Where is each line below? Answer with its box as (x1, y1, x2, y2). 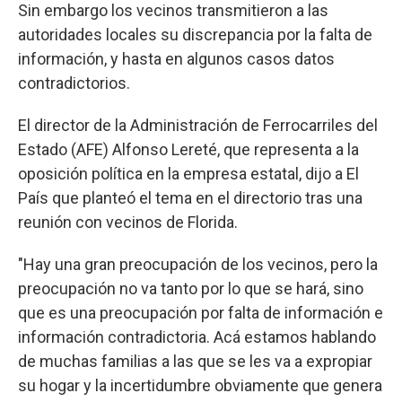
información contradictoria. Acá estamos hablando (18, 327, 376, 346)
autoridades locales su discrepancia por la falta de (18, 24, 372, 44)
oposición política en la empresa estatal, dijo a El (18, 163, 359, 183)
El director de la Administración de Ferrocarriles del (18, 115, 378, 135)
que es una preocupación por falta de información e (18, 302, 383, 322)
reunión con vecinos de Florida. (18, 212, 238, 232)
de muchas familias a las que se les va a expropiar (18, 351, 372, 371)
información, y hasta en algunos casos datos (18, 48, 335, 68)
